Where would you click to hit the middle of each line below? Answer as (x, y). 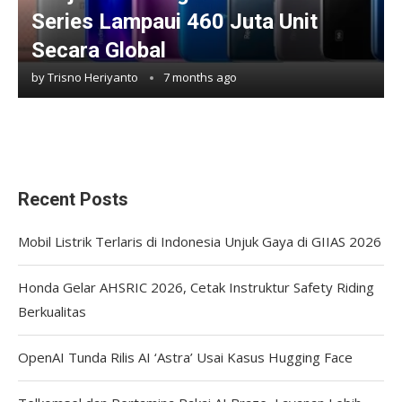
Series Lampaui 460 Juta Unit (175, 21)
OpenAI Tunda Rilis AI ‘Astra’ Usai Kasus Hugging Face (185, 357)
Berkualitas (52, 311)
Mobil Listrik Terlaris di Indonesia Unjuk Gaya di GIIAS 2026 (200, 241)
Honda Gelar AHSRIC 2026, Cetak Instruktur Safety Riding (196, 287)
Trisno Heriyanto (93, 77)
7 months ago (200, 77)
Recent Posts (73, 199)
